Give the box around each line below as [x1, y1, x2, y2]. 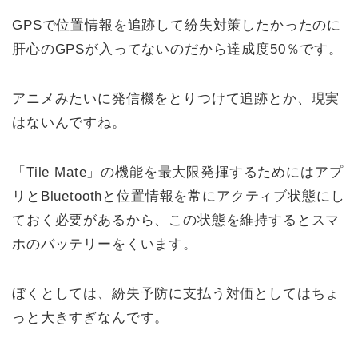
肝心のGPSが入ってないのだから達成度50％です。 [12, 41, 343, 57]
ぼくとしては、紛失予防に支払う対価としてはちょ [12, 285, 340, 301]
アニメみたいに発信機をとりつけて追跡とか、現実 [12, 90, 340, 106]
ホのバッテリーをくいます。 [12, 236, 197, 252]
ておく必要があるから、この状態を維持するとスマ [12, 212, 340, 228]
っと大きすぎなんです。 [12, 309, 169, 325]
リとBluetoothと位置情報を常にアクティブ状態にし [12, 188, 345, 204]
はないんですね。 [12, 114, 126, 130]
